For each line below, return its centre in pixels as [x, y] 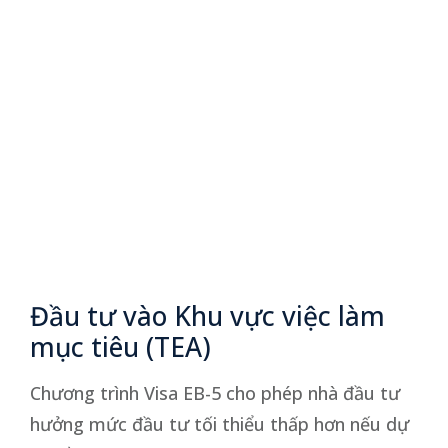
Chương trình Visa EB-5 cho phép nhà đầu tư [215, 392]
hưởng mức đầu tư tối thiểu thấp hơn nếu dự [219, 423]
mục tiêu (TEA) [120, 346]
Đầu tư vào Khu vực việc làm [207, 315]
